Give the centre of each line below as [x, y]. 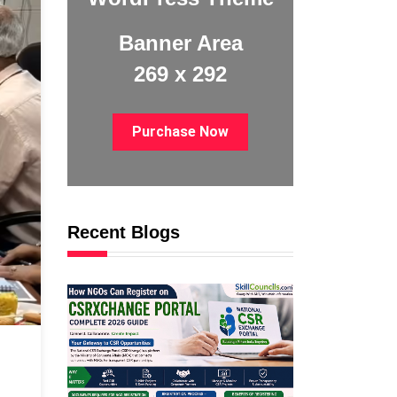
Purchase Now [180, 132]
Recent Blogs [124, 233]
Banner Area [180, 43]
